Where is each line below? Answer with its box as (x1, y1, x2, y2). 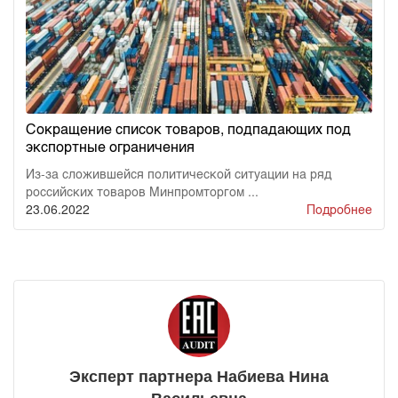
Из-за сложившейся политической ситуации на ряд (26, 163, 331, 182)
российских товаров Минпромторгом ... (26, 181, 259, 200)
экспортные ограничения (26, 135, 195, 156)
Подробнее (306, 199, 372, 218)
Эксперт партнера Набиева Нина (69, 367, 329, 386)
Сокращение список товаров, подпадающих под (26, 117, 351, 139)
